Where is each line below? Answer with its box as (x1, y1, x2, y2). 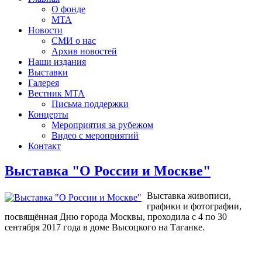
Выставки (28, 67, 68, 77)
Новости (28, 25, 63, 35)
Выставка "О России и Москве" (5, 163, 211, 178)
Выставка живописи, (147, 190, 231, 201)
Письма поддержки (51, 98, 129, 109)
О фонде (51, 4, 85, 14)
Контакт (28, 140, 61, 151)
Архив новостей (51, 46, 117, 56)
